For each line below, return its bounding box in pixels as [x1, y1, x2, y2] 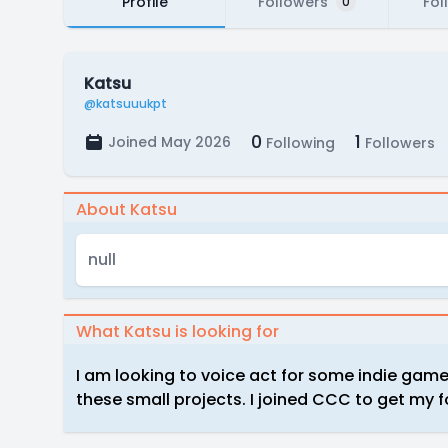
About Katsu [76, 198, 177, 221]
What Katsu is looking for [76, 320, 279, 343]
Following [262, 133, 335, 153]
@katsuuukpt [84, 95, 167, 112]
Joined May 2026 [108, 132, 231, 152]
